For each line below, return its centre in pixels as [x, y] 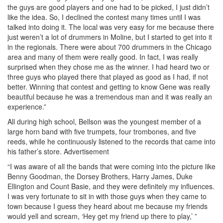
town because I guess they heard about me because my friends [108, 206]
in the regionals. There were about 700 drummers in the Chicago [110, 47]
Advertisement [86, 151]
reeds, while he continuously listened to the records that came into [111, 141]
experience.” [27, 106]
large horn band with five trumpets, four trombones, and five [102, 131]
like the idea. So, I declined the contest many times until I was [104, 17]
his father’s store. [35, 151]
